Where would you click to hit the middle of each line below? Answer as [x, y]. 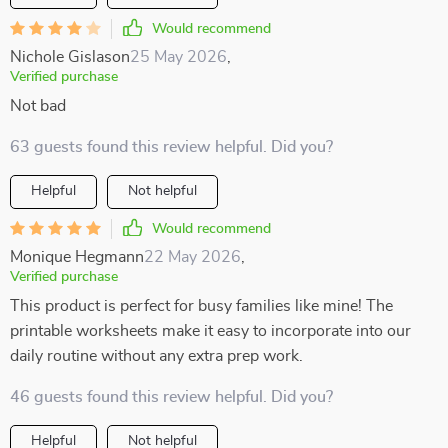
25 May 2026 [178, 57]
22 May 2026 [192, 257]
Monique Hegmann [77, 257]
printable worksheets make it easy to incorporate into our [210, 331]
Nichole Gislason [70, 57]
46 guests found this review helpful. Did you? [171, 397]
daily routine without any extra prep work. [156, 356]
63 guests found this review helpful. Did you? [171, 147]
